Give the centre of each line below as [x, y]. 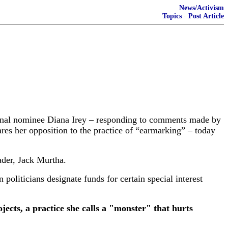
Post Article [206, 16]
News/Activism [202, 8]
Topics [172, 16]
